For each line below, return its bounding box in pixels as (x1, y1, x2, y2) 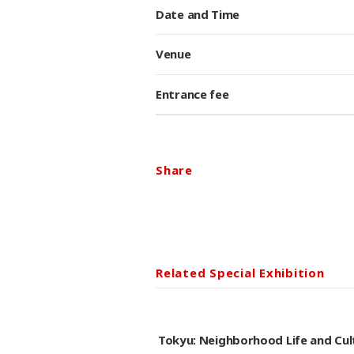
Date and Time (156, 6, 240, 22)
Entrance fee (156, 85, 229, 102)
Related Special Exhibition (156, 264, 325, 281)
